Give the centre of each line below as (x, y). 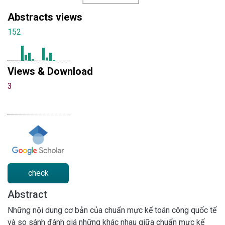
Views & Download (50, 71)
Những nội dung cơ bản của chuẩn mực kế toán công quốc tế (112, 210)
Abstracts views (45, 17)
